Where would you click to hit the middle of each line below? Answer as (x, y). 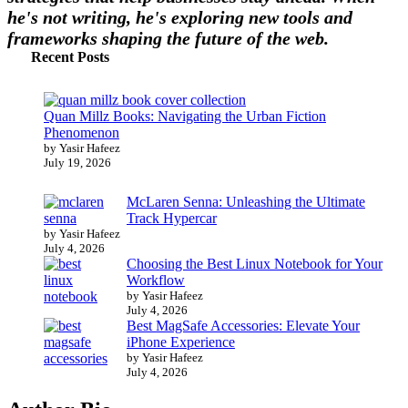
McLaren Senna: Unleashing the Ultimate (246, 201)
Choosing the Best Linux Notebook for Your (255, 263)
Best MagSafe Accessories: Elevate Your (243, 325)
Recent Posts (70, 57)
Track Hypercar (172, 218)
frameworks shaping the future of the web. (168, 39)
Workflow (156, 280)
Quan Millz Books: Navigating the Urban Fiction (185, 117)
